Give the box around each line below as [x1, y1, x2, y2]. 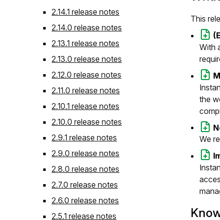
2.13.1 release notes [52, 38, 120, 48]
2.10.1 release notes [52, 101, 120, 111]
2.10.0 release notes [52, 116, 122, 127]
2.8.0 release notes [52, 164, 120, 174]
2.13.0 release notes [52, 54, 122, 64]
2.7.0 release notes [52, 179, 118, 190]
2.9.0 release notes [52, 148, 120, 158]
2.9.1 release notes [52, 132, 117, 142]
